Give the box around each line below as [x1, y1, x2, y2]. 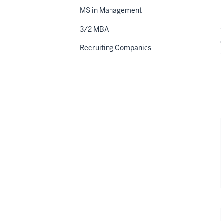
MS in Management [80, 6, 142, 15]
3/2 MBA [80, 25, 109, 34]
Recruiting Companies [80, 43, 151, 52]
